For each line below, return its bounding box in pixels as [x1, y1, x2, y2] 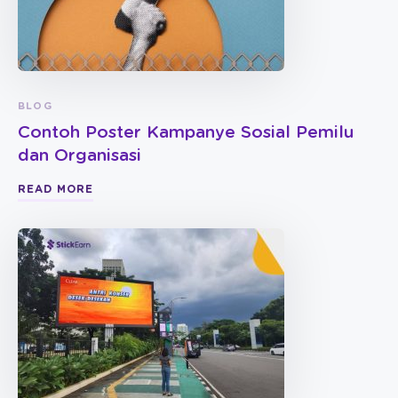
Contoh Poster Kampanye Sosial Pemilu [18, 123, 354, 141]
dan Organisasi [18, 147, 141, 164]
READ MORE [18, 183, 93, 195]
